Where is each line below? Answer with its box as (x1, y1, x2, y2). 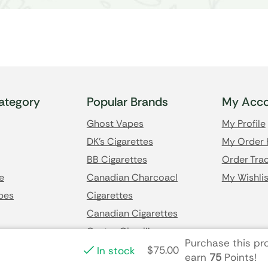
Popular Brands (86, 93, 168, 109)
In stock (96, 243, 135, 257)
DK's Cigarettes (86, 135, 153, 148)
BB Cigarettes (86, 153, 147, 166)
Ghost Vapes (86, 117, 144, 130)
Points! (221, 251, 257, 264)
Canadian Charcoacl (86, 170, 178, 184)
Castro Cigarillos (86, 224, 161, 237)
